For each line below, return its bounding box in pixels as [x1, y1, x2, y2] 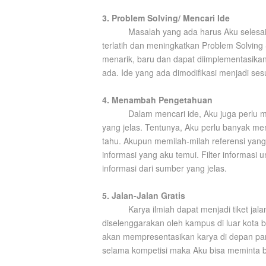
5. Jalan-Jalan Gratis [102, 189, 185, 201]
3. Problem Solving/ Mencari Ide [102, 12, 230, 24]
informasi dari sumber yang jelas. [102, 162, 227, 174]
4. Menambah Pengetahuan [102, 94, 213, 106]
